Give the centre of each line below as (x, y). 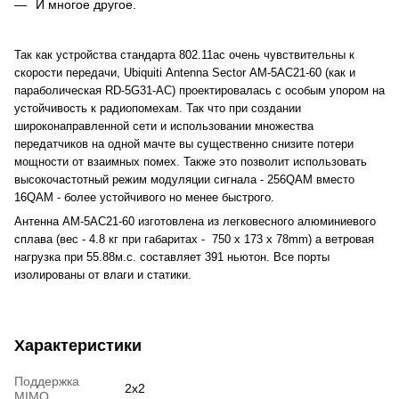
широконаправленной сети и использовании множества (164, 126)
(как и (338, 72)
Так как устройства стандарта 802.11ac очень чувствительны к (184, 54)
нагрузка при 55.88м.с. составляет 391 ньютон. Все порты (172, 256)
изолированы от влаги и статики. (103, 274)
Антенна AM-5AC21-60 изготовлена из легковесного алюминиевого (195, 221)
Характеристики (78, 345)
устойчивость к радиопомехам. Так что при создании (158, 108)
